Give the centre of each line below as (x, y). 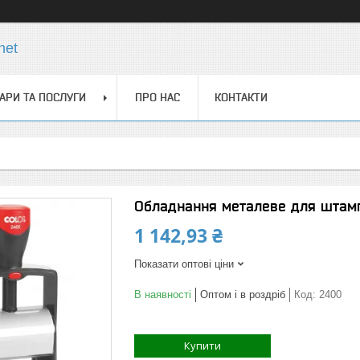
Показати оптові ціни (184, 264)
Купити (202, 346)
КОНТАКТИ (241, 97)
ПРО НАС (157, 97)
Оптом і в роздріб (243, 295)
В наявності (163, 295)
